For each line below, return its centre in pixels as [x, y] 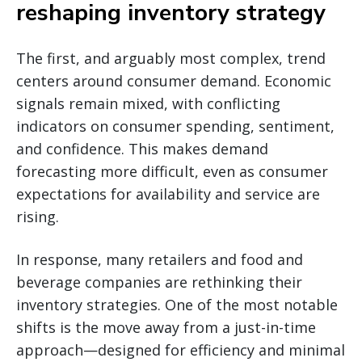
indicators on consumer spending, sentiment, [175, 126]
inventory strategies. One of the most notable [177, 304]
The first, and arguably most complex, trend [171, 58]
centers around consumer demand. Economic [174, 80]
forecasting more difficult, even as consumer [172, 171]
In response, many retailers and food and [160, 259]
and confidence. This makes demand [142, 148]
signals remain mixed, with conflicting [148, 103]
